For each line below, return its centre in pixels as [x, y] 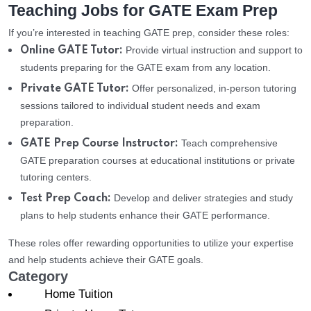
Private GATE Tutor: [75, 89]
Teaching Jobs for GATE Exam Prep [143, 11]
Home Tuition [78, 294]
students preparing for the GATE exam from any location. [145, 68]
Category [38, 277]
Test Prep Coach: [66, 199]
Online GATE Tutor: [72, 51]
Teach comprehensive [228, 143]
